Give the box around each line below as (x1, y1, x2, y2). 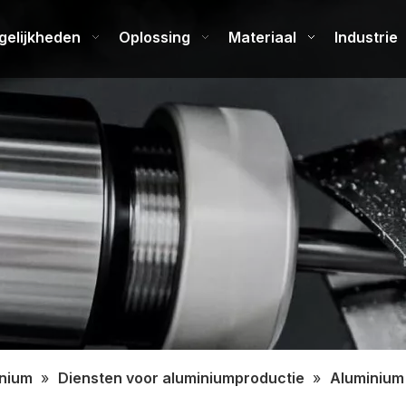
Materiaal (228, 28, 297, 46)
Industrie (334, 28, 399, 46)
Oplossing (119, 28, 191, 46)
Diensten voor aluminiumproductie (58, 368, 304, 387)
